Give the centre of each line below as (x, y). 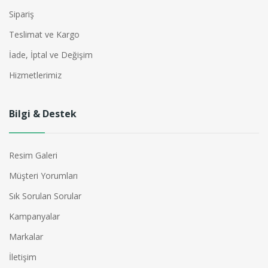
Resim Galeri (33, 156)
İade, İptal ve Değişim (51, 55)
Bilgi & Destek (43, 114)
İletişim (23, 257)
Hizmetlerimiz (35, 75)
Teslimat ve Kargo (44, 35)
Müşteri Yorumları (43, 176)
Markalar (26, 237)
